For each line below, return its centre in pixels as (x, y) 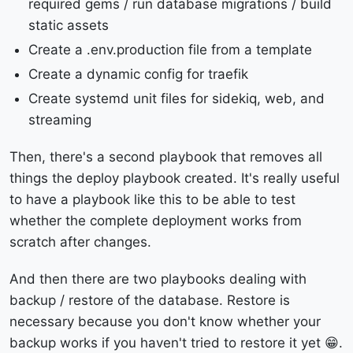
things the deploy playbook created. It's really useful (175, 178)
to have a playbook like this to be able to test (152, 199)
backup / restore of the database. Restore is (150, 300)
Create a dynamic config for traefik (138, 74)
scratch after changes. (80, 242)
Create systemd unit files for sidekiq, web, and (176, 98)
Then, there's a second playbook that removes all (166, 157)
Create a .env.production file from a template (170, 50)
